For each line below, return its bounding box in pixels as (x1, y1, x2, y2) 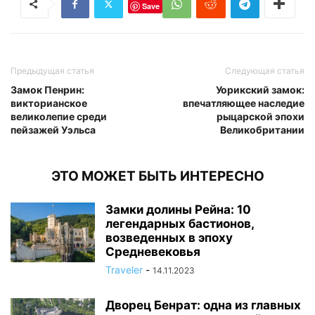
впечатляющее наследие (183, 96, 304, 109)
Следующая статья (225, 65, 304, 76)
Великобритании (220, 123, 304, 136)
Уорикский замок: (216, 83, 304, 96)
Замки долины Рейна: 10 (105, 202, 251, 217)
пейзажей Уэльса (11, 123, 96, 136)
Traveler (105, 263, 143, 276)
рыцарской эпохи (217, 110, 304, 122)
